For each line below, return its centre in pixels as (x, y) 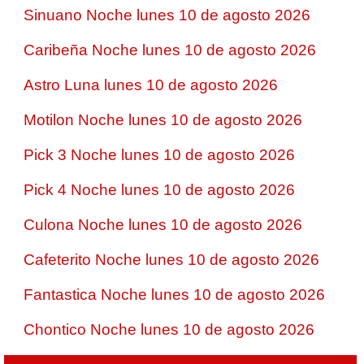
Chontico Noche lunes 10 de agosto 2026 (169, 329)
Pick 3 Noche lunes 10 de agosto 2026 (159, 155)
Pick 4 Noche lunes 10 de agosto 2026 (159, 190)
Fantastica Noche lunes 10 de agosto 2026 (174, 295)
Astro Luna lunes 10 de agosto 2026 (151, 85)
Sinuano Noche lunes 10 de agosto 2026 (167, 15)
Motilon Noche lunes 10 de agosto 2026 (163, 120)
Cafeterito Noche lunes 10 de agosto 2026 (171, 260)
